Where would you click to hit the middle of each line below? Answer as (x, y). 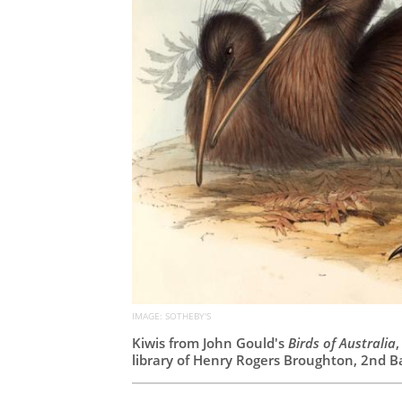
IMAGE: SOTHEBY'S (171, 315)
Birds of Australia (342, 342)
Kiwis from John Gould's (210, 342)
